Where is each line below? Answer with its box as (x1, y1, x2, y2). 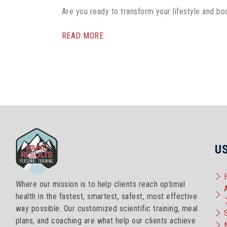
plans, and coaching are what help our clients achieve (16, 215, 196, 225)
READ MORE (62, 30, 104, 41)
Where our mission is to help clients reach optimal (16, 179, 185, 189)
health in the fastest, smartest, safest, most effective (16, 191, 198, 201)
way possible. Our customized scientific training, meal (16, 203, 198, 213)
